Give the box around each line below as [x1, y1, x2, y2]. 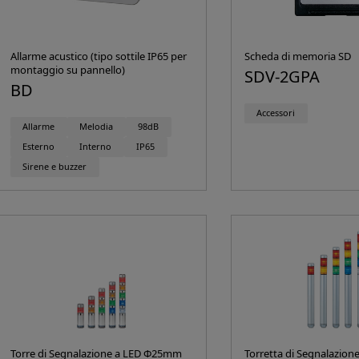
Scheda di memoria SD [244, 48, 351, 63]
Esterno [22, 140, 55, 153]
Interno [79, 140, 112, 153]
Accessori [256, 107, 296, 119]
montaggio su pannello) [10, 62, 125, 77]
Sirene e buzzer [22, 160, 87, 173]
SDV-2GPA [244, 65, 320, 87]
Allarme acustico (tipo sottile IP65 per [10, 48, 187, 63]
